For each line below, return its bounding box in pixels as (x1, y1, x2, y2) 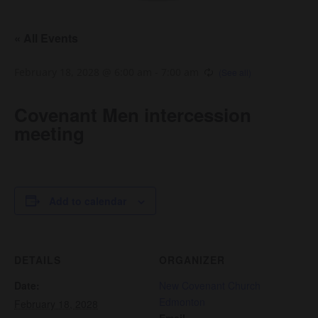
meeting (14, 120, 84, 146)
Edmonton (159, 294, 205, 309)
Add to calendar (49, 193, 126, 208)
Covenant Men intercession (14, 102, 251, 128)
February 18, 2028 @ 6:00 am (14, 65, 152, 79)
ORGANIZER (159, 252, 225, 267)
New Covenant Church (159, 278, 261, 292)
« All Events (14, 30, 78, 46)
